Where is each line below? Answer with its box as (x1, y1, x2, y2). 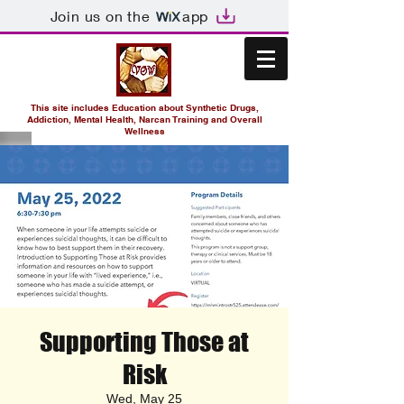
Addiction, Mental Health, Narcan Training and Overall (26, 114, 262, 124)
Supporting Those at (40, 326, 249, 357)
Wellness (124, 125, 165, 136)
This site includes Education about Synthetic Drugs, (30, 102, 259, 113)
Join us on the (50, 6, 151, 24)
